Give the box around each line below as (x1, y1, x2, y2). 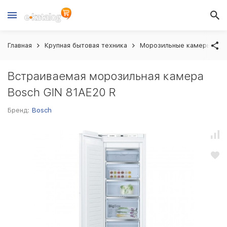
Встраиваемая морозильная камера (8, 69, 204, 83)
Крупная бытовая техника (45, 42, 127, 49)
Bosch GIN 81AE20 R (8, 86, 116, 99)
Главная (8, 42, 32, 49)
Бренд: (8, 106, 29, 114)
